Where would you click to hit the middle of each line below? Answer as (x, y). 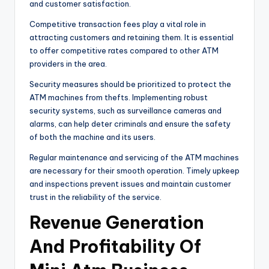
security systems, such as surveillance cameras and (125, 110)
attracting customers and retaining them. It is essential (131, 37)
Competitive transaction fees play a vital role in (118, 24)
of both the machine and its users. (92, 137)
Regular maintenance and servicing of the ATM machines (134, 157)
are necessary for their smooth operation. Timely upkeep (134, 170)
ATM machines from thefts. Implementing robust (119, 97)
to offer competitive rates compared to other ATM (124, 50)
